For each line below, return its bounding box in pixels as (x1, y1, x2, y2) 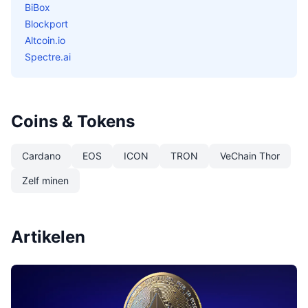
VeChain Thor (220, 150, 280, 162)
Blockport (25, 18, 68, 30)
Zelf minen (22, 175, 69, 186)
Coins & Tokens (11, 111, 135, 131)
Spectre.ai (25, 51, 71, 63)
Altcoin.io (25, 34, 65, 46)
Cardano (22, 150, 60, 162)
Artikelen (11, 227, 85, 247)
